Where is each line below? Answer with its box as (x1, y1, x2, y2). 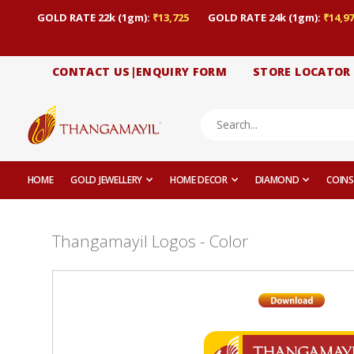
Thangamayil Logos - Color (52, 230, 248, 253)
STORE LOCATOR (253, 64, 351, 80)
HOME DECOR (169, 173, 228, 187)
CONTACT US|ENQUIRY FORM (52, 64, 228, 80)
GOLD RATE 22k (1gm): (36, 9, 153, 24)
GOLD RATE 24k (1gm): (207, 9, 323, 24)
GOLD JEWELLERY (70, 173, 143, 187)
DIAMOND (254, 173, 299, 187)
